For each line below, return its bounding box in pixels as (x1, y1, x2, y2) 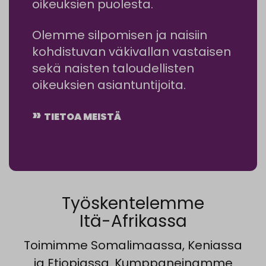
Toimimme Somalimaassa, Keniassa (24, 237, 242, 254)
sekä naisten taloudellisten (32, 60, 194, 77)
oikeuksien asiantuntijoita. (32, 77, 186, 94)
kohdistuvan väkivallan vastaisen (32, 43, 231, 61)
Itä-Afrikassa (79, 210, 187, 233)
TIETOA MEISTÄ (44, 110, 121, 124)
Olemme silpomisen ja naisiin (32, 27, 207, 44)
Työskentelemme (62, 192, 204, 216)
